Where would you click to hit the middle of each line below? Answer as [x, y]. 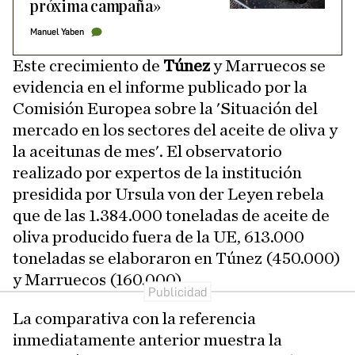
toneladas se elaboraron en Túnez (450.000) [177, 259]
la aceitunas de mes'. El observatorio [147, 152]
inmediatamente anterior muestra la [147, 340]
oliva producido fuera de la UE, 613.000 [158, 237]
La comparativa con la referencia [134, 319]
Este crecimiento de [88, 66]
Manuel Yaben [57, 32]
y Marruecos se [268, 66]
